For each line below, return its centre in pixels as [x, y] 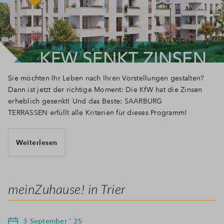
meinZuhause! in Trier [67, 189]
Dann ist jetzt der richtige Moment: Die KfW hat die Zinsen [105, 90]
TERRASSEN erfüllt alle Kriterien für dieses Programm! [98, 113]
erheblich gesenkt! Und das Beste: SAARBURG [85, 101]
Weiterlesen [37, 142]
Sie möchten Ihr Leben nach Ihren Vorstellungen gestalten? [106, 78]
